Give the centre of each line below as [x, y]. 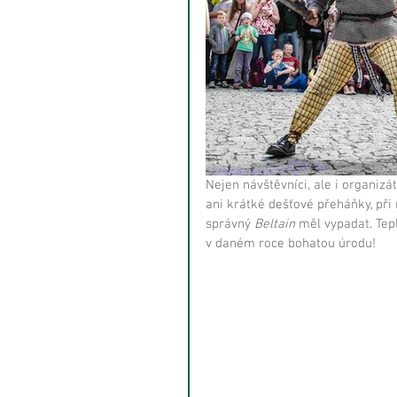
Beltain [275, 224]
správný [230, 224]
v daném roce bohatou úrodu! [291, 243]
